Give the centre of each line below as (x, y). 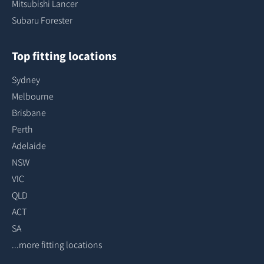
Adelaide (29, 146)
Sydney (26, 80)
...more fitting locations (57, 245)
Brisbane (29, 113)
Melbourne (33, 96)
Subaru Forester (42, 20)
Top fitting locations (64, 56)
